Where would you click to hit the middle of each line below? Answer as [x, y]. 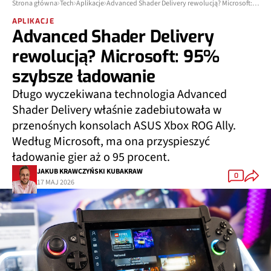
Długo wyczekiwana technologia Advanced [119, 94]
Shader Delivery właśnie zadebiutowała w [117, 110]
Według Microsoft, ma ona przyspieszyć [111, 142]
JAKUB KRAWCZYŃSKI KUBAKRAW [90, 171]
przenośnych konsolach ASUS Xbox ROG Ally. [124, 126]
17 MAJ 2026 [56, 182]
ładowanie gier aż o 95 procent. [91, 157]
